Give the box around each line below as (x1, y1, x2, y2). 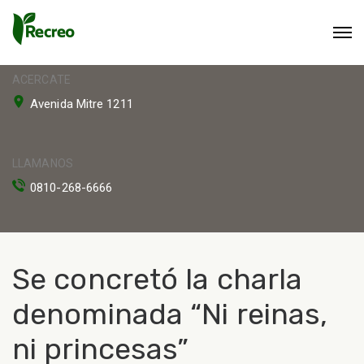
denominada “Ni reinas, (12, 297, 328, 331)
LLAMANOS (12, 157, 73, 170)
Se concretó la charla (12, 262, 303, 297)
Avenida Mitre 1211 (30, 97, 133, 111)
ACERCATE (12, 73, 71, 86)
